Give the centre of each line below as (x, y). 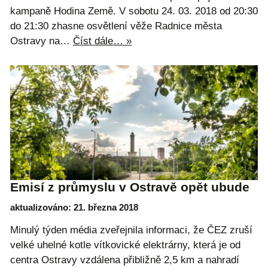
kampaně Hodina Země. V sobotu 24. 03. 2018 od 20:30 (134, 11)
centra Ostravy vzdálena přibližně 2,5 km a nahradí (125, 260)
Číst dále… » (102, 41)
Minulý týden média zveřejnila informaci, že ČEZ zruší (131, 230)
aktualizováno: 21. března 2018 (74, 208)
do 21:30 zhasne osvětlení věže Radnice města (116, 26)
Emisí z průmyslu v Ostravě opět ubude (130, 187)
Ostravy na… (42, 41)
